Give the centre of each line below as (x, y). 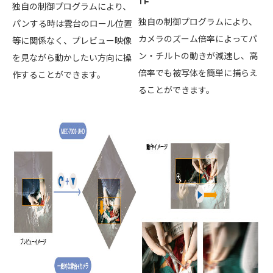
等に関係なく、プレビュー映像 (72, 40)
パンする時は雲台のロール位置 (72, 23)
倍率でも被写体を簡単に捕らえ (198, 72)
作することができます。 (59, 74)
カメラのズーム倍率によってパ (198, 38)
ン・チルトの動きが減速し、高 (198, 55)
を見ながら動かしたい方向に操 (72, 57)
